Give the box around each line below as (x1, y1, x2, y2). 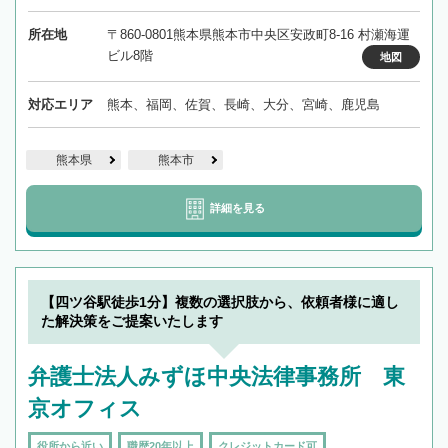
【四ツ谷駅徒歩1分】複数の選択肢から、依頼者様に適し (41, 293, 399, 310)
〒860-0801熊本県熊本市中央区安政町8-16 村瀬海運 (106, 26, 410, 42)
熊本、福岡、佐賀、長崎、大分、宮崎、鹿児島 (106, 96, 380, 112)
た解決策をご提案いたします (41, 312, 223, 329)
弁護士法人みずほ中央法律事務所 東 (28, 363, 405, 389)
